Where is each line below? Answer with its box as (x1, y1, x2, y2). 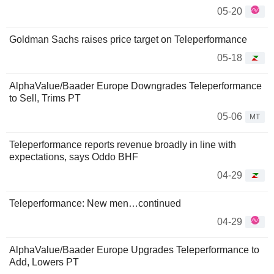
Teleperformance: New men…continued (9, 198, 181, 209)
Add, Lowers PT (9, 257, 79, 267)
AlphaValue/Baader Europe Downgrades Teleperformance (9, 81, 262, 91)
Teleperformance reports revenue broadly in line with (9, 139, 236, 150)
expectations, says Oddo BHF (9, 152, 138, 162)
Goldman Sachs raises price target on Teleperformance (9, 34, 247, 45)
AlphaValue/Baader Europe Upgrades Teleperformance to (9, 245, 259, 255)
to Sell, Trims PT (9, 93, 81, 103)
